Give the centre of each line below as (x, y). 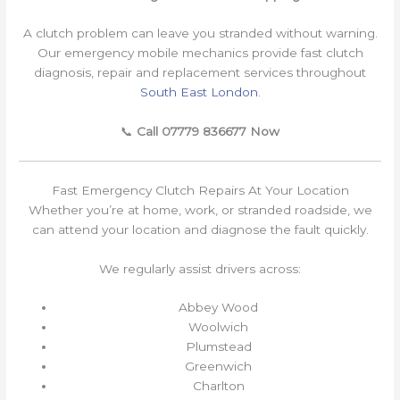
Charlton (218, 386)
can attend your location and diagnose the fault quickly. (200, 229)
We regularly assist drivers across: (200, 268)
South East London (199, 92)
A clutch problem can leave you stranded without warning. (200, 33)
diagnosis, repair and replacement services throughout (200, 73)
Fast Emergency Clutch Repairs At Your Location (200, 190)
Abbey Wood (219, 308)
